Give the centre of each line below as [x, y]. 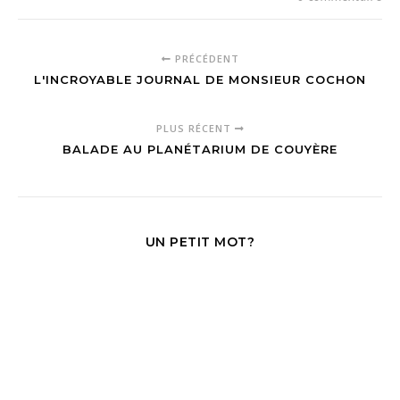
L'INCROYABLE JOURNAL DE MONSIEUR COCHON [200, 79]
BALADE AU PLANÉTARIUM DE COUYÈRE [200, 149]
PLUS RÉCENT [195, 128]
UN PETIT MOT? [200, 242]
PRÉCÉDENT [205, 58]
